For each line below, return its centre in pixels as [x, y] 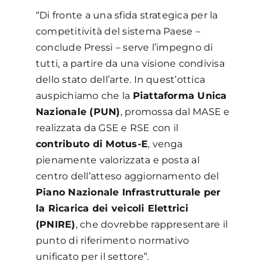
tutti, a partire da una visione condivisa [130, 63]
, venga [165, 144]
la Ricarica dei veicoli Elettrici [112, 208]
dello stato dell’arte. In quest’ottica [120, 79]
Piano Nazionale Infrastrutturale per [128, 192]
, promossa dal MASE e [175, 111]
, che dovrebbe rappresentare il [152, 224]
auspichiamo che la [84, 95]
